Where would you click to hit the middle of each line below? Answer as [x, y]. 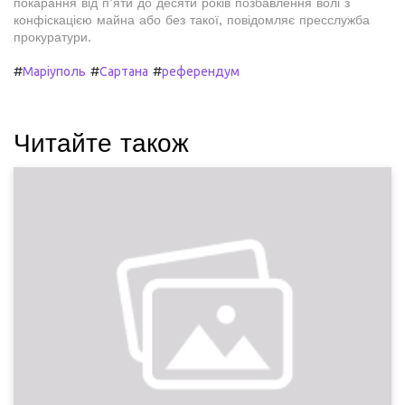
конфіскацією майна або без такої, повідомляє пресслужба [192, 20]
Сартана [124, 71]
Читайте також [101, 143]
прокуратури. [52, 37]
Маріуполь [54, 71]
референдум [201, 71]
